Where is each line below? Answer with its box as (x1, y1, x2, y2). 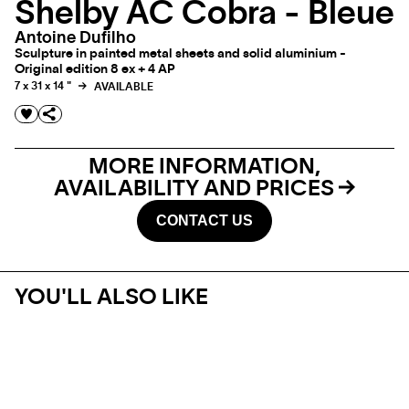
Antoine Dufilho (15, 30, 136, 47)
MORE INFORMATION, (89, 156, 320, 179)
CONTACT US (156, 213, 253, 229)
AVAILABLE (91, 80, 153, 92)
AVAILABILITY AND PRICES (54, 178, 339, 201)
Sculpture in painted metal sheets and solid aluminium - (15, 47, 346, 61)
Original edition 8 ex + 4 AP (15, 63, 175, 77)
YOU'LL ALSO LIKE (15, 287, 208, 309)
